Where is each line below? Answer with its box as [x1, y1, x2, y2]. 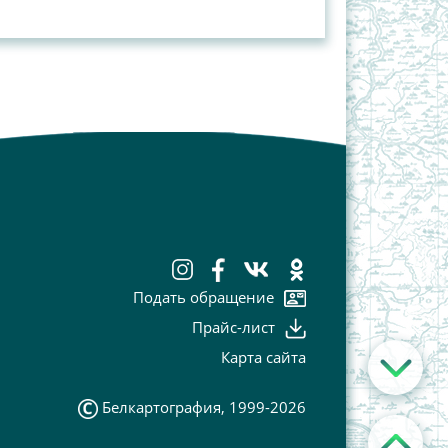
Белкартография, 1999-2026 [101, 397, 306, 418]
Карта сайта [220, 347, 306, 368]
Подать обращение [132, 286, 274, 307]
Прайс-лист [191, 316, 275, 337]
